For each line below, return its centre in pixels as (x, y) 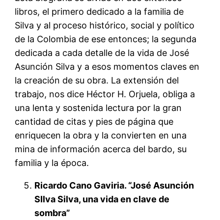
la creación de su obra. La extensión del (97, 80)
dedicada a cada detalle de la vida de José (102, 53)
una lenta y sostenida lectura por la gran (98, 108)
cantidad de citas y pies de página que (94, 121)
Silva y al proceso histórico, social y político (105, 25)
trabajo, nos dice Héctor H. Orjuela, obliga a (105, 94)
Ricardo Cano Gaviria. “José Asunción (114, 185)
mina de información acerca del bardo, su (101, 149)
